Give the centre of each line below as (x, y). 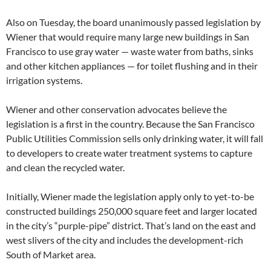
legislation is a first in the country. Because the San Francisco (130, 123)
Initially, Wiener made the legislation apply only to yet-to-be (130, 196)
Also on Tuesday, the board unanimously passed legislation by (133, 22)
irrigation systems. (44, 80)
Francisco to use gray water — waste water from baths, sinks (130, 51)
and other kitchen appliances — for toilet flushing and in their (132, 65)
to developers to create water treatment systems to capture (129, 152)
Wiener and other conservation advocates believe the (116, 109)
